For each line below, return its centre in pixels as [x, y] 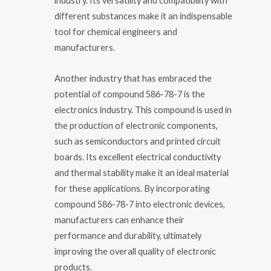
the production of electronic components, [136, 126]
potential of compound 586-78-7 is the [130, 94]
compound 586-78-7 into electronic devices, [140, 204]
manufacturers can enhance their [119, 220]
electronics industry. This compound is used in [143, 110]
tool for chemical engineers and [116, 31]
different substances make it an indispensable [143, 16]
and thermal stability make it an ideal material [142, 173]
